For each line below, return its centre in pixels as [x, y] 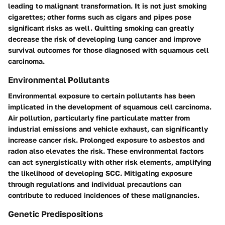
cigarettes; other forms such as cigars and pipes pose [100, 17]
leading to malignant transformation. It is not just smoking [107, 6]
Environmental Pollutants [59, 80]
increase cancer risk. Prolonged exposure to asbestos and [106, 140]
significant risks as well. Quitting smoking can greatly [101, 28]
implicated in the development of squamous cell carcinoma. [110, 107]
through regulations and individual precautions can [95, 184]
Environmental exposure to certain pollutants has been [101, 96]
